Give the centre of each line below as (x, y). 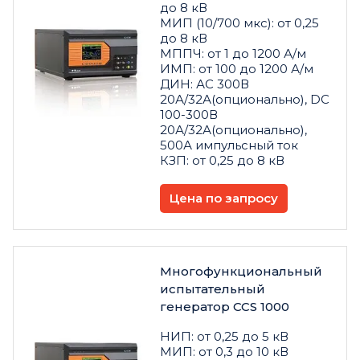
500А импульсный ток (229, 145)
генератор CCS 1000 (225, 306)
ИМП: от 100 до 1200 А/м (237, 68)
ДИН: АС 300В (205, 84)
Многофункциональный (241, 271)
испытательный (213, 288)
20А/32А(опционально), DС (245, 99)
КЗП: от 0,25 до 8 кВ (222, 160)
